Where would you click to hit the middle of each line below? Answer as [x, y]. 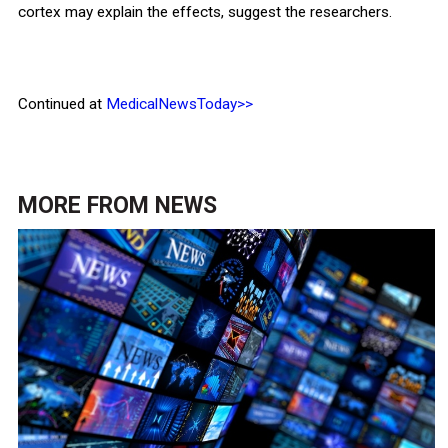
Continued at [61, 103]
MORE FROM [86, 205]
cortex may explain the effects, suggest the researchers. [204, 11]
